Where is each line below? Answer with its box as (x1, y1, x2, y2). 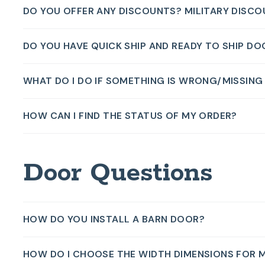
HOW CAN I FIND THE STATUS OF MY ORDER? (22, 109, 237, 122)
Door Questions (22, 157, 212, 189)
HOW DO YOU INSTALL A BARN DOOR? (22, 212, 205, 225)
